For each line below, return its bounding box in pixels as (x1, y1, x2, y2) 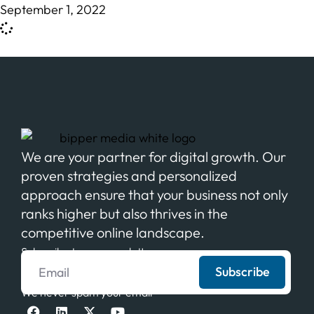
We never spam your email (21, 285, 152, 299)
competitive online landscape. (21, 223, 205, 241)
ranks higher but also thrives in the (21, 204, 228, 222)
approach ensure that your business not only (21, 185, 288, 203)
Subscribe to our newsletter (21, 244, 156, 259)
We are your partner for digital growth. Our (21, 147, 286, 165)
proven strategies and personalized (21, 166, 237, 184)
